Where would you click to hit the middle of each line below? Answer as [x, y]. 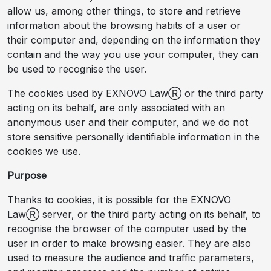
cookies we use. [44, 151]
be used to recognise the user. [77, 69]
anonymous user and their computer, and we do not [128, 122]
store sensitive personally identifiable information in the [133, 136]
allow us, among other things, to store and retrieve [124, 11]
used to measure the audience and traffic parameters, [131, 257]
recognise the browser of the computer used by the [127, 228]
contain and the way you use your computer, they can [133, 54]
